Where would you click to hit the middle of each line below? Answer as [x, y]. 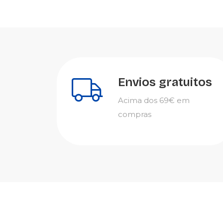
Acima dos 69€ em [154, 100]
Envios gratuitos [165, 82]
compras [135, 114]
